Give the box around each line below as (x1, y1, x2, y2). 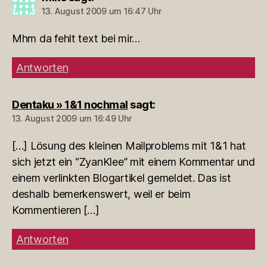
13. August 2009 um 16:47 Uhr (42, 5, 162, 16)
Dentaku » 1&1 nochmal (12, 98, 128, 111)
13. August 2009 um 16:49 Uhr (12, 113, 132, 123)
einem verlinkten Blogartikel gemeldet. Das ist (12, 171, 231, 184)
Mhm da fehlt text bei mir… (12, 32, 140, 45)
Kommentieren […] (12, 203, 100, 216)
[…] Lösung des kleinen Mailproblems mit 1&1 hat (12, 139, 246, 152)
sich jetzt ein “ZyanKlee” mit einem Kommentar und (12, 155, 255, 168)
